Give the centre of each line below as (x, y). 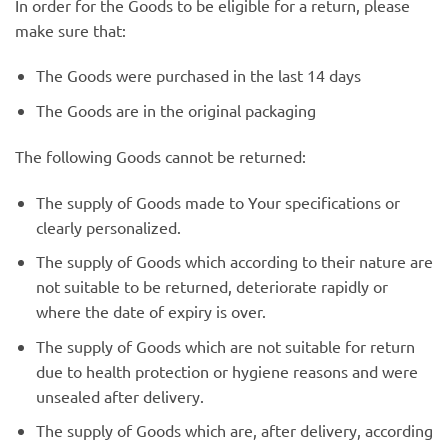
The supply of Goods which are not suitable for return (225, 345)
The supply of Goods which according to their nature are (234, 261)
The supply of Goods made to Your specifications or (217, 201)
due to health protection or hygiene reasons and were (226, 370)
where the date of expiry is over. (150, 311)
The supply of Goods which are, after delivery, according (234, 430)
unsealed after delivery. (119, 395)
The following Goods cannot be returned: (160, 155)
